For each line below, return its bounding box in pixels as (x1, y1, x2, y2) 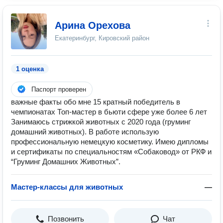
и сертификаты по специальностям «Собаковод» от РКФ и (11, 147, 212, 156)
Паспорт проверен (31, 86, 86, 93)
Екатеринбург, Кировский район (55, 34, 149, 42)
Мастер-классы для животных (11, 183, 123, 191)
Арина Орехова (55, 20, 130, 31)
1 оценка (16, 65, 44, 73)
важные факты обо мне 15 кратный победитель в (11, 98, 180, 106)
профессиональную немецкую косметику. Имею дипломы (11, 137, 209, 146)
